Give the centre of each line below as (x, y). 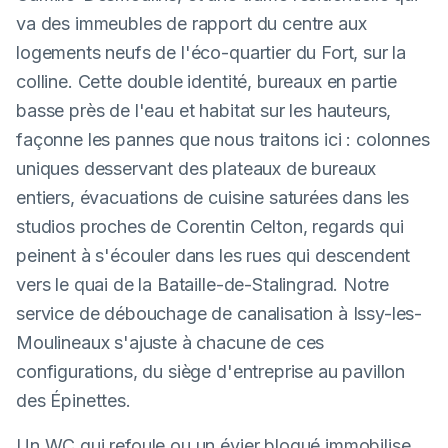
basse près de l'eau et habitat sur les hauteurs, (204, 110)
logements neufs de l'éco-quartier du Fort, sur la (211, 52)
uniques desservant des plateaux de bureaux (196, 168)
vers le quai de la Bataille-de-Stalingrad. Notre (203, 284)
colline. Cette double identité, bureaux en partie (207, 81)
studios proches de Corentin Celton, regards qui (210, 226)
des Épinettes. (73, 400)
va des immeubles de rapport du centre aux (191, 23)
